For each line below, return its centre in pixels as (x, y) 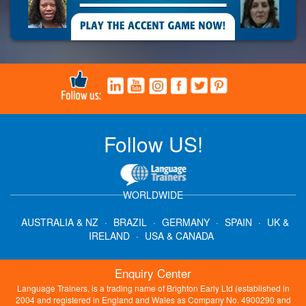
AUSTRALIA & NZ (59, 222)
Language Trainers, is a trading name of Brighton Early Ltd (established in (153, 288)
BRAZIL (130, 222)
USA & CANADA (179, 236)
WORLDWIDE (153, 195)
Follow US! (153, 144)
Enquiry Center (153, 273)
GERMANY (185, 222)
